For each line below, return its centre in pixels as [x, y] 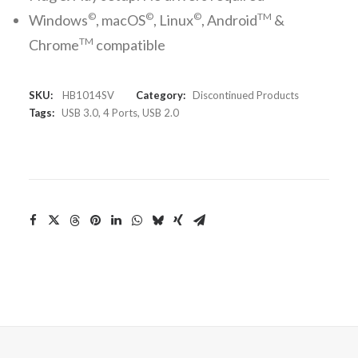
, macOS [121, 20]
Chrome [54, 45]
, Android [229, 20]
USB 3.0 [80, 113]
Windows [58, 20]
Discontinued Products [246, 95]
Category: [161, 95]
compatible [129, 45]
